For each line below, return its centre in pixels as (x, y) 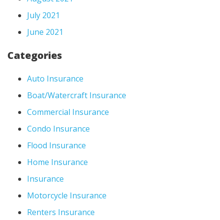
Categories (35, 55)
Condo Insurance (58, 128)
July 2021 (43, 15)
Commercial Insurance (68, 112)
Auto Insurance (55, 78)
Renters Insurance (61, 212)
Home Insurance (57, 162)
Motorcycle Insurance (67, 195)
